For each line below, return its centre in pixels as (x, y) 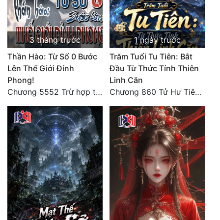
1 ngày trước (157, 40)
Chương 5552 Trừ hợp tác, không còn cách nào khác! (99, 92)
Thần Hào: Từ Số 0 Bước (52, 57)
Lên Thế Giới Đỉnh (41, 69)
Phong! (21, 80)
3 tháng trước (55, 40)
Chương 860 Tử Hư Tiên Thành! (198, 92)
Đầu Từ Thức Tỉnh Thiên (154, 69)
